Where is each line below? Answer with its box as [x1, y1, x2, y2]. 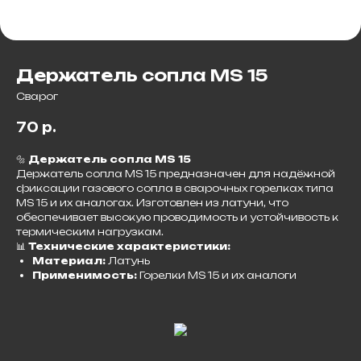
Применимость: [32, 268, 137, 281]
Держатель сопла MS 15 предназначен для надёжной [16, 167, 335, 180]
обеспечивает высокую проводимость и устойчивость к [16, 210, 338, 223]
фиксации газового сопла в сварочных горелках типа [16, 181, 334, 194]
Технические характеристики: [28, 239, 230, 252]
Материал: [32, 254, 106, 267]
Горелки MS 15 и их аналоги [137, 268, 297, 281]
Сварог [16, 90, 58, 102]
